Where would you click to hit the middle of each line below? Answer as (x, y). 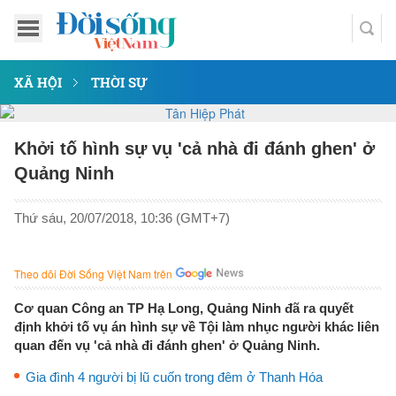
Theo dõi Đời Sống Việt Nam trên (93, 274)
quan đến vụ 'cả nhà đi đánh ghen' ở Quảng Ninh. (167, 345)
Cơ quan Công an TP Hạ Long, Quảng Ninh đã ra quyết (184, 308)
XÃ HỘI (38, 82)
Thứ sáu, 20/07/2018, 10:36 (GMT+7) (122, 218)
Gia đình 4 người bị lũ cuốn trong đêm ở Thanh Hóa (174, 377)
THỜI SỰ (119, 82)
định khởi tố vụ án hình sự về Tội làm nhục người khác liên (197, 327)
